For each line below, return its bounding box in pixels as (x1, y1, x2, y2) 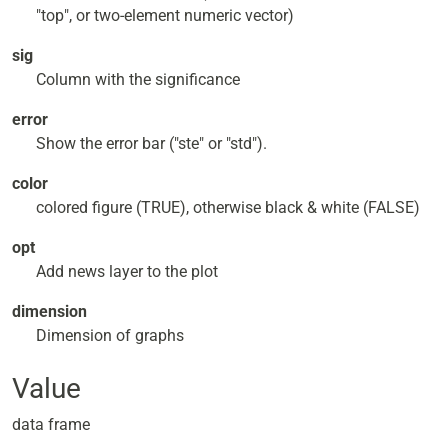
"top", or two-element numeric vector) (36, 6, 294, 25)
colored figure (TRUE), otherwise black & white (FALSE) (36, 198, 420, 217)
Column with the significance (36, 70, 240, 89)
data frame (12, 415, 90, 434)
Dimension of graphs (36, 326, 184, 345)
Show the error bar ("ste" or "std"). (36, 134, 267, 153)
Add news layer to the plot (36, 262, 218, 281)
